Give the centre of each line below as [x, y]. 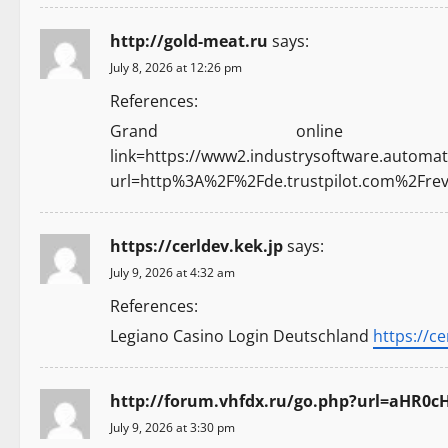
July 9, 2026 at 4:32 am [172, 273]
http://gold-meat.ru [189, 41]
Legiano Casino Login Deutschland [241, 336]
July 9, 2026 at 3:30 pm [172, 428]
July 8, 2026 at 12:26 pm [176, 68]
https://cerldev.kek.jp [196, 246]
